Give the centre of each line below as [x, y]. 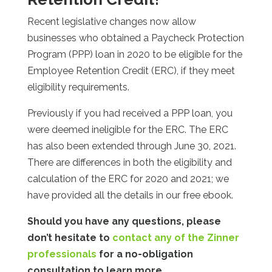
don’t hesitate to [68, 238]
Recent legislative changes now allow [111, 22]
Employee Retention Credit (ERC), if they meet [131, 71]
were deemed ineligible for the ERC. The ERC [127, 130]
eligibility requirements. [78, 87]
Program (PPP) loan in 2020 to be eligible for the [134, 55]
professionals [62, 254]
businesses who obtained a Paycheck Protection [135, 38]
